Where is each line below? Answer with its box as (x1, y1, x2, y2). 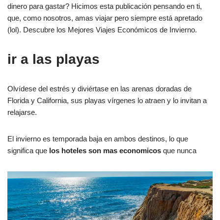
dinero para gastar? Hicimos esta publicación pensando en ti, (7, 1, 202, 10)
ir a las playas (7, 51, 100, 67)
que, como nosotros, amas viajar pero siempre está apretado (7, 13, 202, 22)
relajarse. (7, 108, 37, 116)
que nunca (161, 146, 198, 155)
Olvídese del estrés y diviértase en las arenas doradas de (7, 84, 192, 93)
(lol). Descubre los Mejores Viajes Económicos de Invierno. (7, 25, 197, 34)
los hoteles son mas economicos (49, 146, 161, 155)
